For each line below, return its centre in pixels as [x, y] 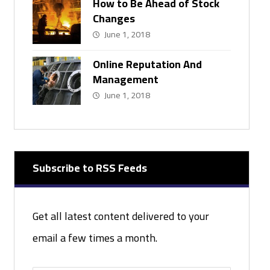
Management [125, 80]
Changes [114, 19]
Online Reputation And [147, 64]
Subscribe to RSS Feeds [89, 168]
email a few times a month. [95, 238]
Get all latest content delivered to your [121, 216]
